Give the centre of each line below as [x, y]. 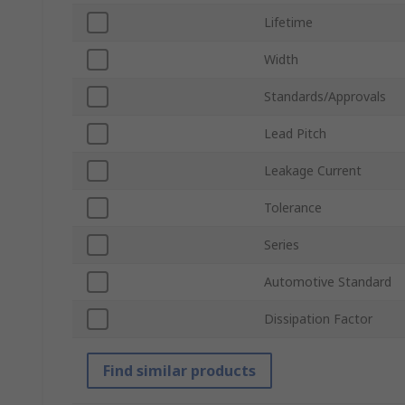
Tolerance [293, 208]
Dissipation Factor [318, 319]
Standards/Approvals [325, 97]
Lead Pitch [295, 134]
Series [282, 245]
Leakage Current [313, 171]
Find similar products [179, 371]
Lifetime [288, 23]
